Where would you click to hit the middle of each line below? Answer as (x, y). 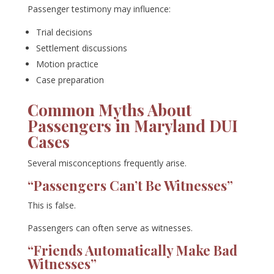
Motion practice (67, 64)
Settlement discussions (81, 48)
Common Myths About (109, 110)
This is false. (51, 206)
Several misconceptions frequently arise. (107, 163)
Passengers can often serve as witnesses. (110, 228)
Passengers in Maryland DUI (132, 126)
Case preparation (70, 80)
